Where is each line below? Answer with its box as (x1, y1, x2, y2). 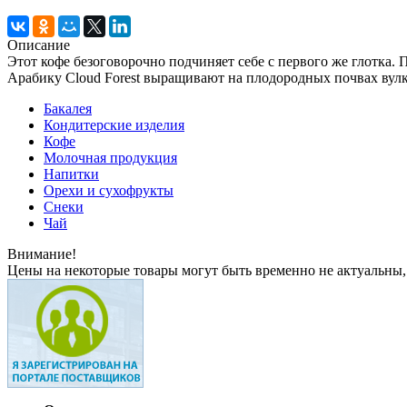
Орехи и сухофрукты (44, 182, 174, 198)
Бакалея (44, 100, 92, 116)
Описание (7, 36, 70, 53)
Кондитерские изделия (44, 116, 184, 133)
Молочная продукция (44, 149, 177, 165)
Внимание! (7, 245, 76, 262)
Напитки (44, 165, 99, 182)
